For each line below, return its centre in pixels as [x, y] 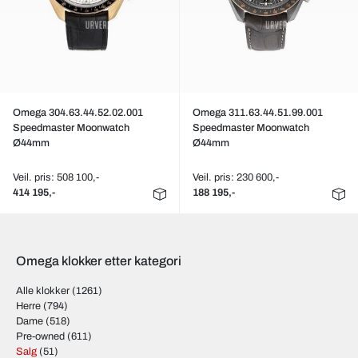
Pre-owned [40, 336]
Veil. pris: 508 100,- [56, 177]
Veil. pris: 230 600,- [235, 177]
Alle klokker [43, 291]
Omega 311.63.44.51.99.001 [257, 113]
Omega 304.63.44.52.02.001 [78, 113]
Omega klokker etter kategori [99, 261]
